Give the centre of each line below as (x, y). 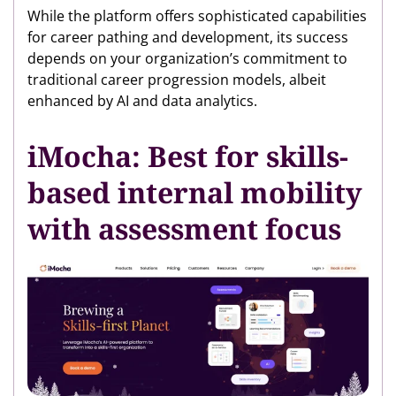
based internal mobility (195, 193)
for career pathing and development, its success (188, 38)
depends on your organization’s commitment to (187, 59)
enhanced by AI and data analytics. (142, 101)
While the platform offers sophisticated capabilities (197, 16)
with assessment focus (184, 229)
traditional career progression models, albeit (177, 80)
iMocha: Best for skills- (188, 156)
